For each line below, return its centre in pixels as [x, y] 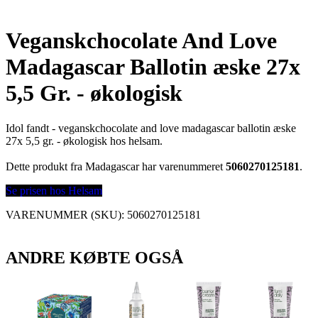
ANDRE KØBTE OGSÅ [94, 257]
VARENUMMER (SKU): [66, 214]
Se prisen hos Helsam [54, 190]
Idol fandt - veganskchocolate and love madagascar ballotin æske [151, 128]
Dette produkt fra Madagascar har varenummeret [116, 166]
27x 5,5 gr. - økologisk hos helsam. [84, 141]
